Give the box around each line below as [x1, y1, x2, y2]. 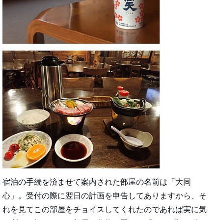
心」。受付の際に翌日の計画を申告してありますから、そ [2, 192, 207, 200]
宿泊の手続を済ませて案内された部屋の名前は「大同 [2, 178, 191, 187]
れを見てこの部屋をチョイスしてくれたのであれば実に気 [2, 205, 207, 214]
